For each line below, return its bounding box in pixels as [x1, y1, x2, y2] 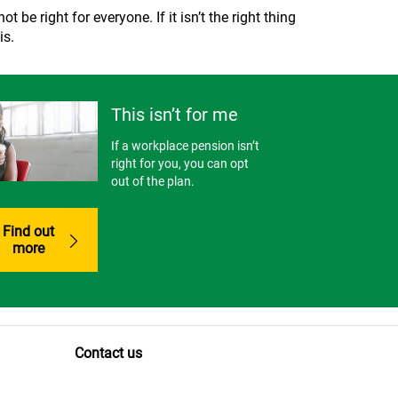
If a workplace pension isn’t [111, 139, 260, 154]
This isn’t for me [111, 104, 239, 126]
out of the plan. [111, 174, 195, 189]
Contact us [74, 344, 142, 362]
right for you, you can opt [111, 156, 250, 171]
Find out [3, 222, 55, 240]
